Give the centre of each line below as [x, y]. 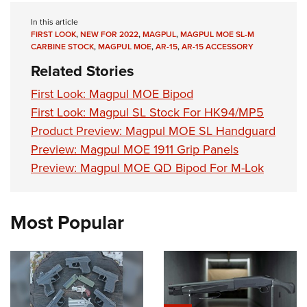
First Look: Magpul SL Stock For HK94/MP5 [147, 113]
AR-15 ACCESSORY [218, 47]
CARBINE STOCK [62, 47]
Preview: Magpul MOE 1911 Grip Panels [135, 150]
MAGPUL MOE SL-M [217, 35]
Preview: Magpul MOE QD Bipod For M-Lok [147, 168]
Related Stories [83, 71]
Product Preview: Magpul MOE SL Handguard [153, 131]
